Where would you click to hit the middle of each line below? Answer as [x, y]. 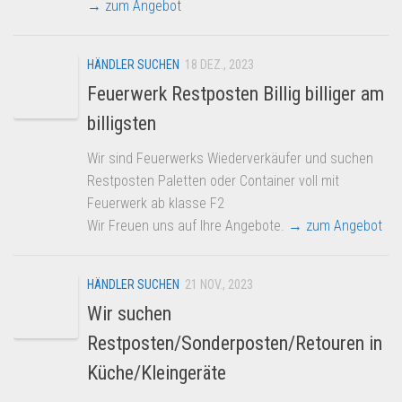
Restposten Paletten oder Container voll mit [213, 180]
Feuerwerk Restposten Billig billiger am [236, 93]
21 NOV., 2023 [219, 284]
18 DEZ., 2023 [219, 64]
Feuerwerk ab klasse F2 [157, 203]
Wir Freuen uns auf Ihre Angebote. [188, 225]
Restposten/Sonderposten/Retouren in [235, 344]
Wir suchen [129, 314]
